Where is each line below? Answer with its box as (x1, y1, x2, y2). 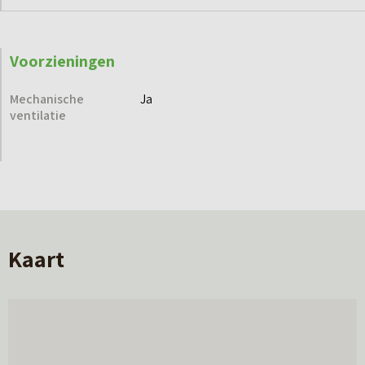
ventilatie (10, 107, 66, 125)
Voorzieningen (10, 51, 115, 73)
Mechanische (10, 90, 84, 108)
